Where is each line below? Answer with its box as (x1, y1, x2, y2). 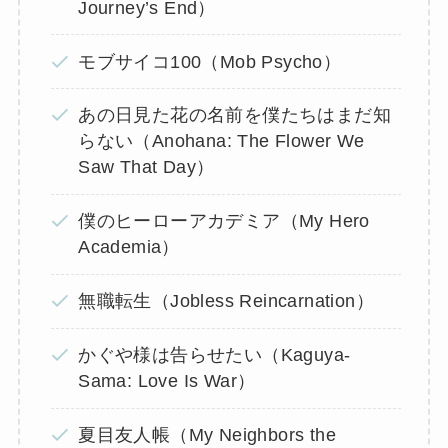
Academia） (78, 237, 180, 258)
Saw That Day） (78, 157, 215, 178)
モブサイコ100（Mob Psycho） (78, 51, 342, 72)
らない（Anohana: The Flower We (78, 131, 365, 152)
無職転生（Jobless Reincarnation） (78, 291, 375, 312)
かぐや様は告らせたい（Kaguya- (78, 345, 351, 366)
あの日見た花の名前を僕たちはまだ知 (78, 105, 391, 126)
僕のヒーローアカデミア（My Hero (78, 211, 370, 232)
